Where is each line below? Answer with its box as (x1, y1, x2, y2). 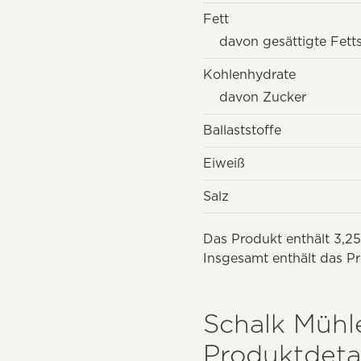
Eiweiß (203, 155, 245, 171)
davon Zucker (219, 89, 306, 105)
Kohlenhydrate (203, 66, 296, 82)
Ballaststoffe (203, 122, 281, 138)
